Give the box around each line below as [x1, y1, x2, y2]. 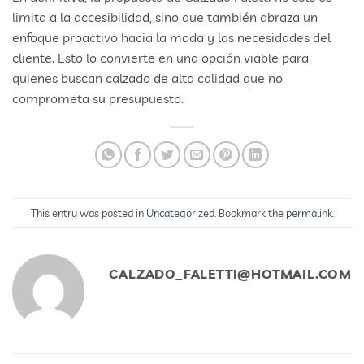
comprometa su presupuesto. [12, 90, 184, 107]
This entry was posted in [30, 206, 146, 219]
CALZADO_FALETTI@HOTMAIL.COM [109, 266, 352, 283]
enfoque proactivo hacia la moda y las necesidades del [12, 29, 331, 46]
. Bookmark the [214, 206, 286, 219]
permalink [285, 206, 332, 219]
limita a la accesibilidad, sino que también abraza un [12, 9, 318, 26]
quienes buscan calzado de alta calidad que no [12, 70, 283, 87]
